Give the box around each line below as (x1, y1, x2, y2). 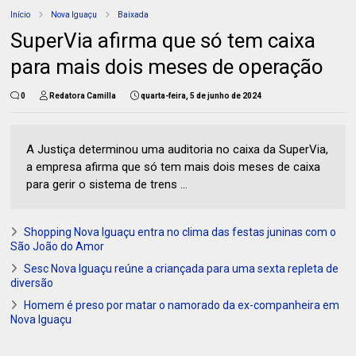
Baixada (118, 10, 149, 20)
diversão (10, 277, 54, 290)
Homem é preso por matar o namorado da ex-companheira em (24, 299, 340, 312)
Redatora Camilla (49, 91, 117, 101)
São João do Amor (10, 240, 105, 253)
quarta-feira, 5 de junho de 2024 (141, 91, 262, 101)
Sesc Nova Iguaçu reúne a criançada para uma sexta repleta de (24, 262, 339, 276)
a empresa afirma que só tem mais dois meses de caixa (26, 160, 321, 175)
